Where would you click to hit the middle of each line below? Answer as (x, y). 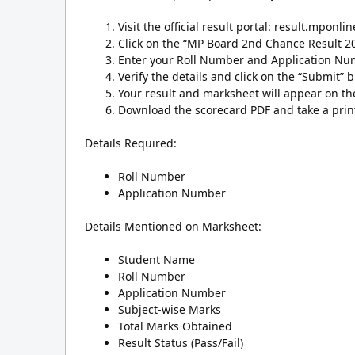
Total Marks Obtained (175, 326)
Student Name (157, 260)
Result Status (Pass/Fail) (181, 343)
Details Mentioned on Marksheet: (173, 226)
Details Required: (131, 143)
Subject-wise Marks (170, 309)
